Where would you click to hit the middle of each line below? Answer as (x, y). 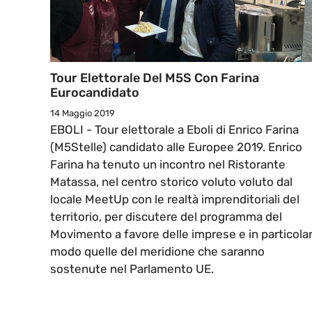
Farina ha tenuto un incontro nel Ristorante (168, 165)
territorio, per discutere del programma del (166, 217)
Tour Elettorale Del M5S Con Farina (155, 78)
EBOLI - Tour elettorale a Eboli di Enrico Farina (174, 130)
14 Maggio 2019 (83, 114)
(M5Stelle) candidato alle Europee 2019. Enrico (176, 147)
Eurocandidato (95, 93)
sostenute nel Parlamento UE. (132, 269)
